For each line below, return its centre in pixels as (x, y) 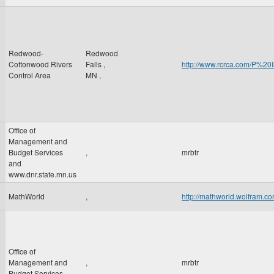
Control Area (30, 75)
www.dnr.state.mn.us (43, 174)
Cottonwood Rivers (40, 64)
